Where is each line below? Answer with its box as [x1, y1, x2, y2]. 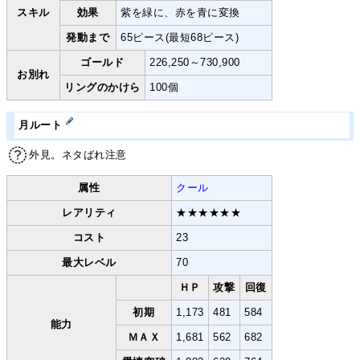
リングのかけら [64, 80, 141, 93]
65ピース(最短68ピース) [121, 31, 239, 43]
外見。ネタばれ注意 [29, 148, 127, 161]
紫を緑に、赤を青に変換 [121, 6, 240, 18]
